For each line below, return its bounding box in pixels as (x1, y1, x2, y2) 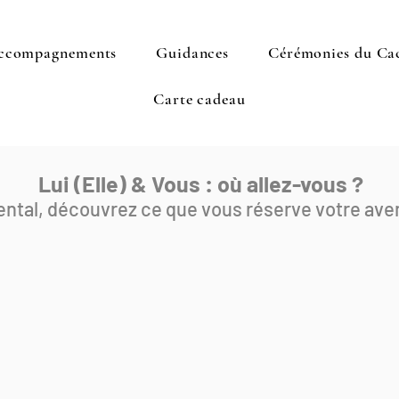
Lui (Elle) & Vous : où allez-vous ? (37, 170, 363, 197)
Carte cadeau (153, 89, 246, 109)
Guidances (156, 43, 230, 62)
